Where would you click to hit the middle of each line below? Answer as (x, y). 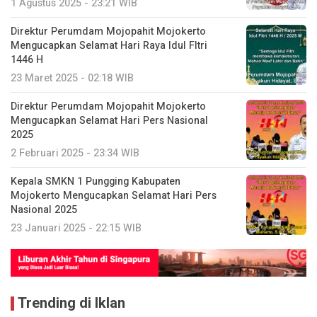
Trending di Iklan (71, 304)
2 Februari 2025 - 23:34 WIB (75, 154)
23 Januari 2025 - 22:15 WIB (76, 229)
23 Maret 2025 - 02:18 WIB (72, 79)
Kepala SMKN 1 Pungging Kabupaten (96, 182)
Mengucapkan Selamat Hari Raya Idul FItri (109, 46)
